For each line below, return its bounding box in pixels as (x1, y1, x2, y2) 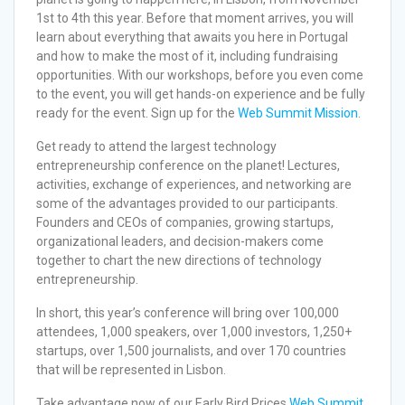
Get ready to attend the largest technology (36, 138, 277, 154)
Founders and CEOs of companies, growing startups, (36, 214, 334, 230)
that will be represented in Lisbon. (36, 362, 226, 377)
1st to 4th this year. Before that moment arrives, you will (36, 10, 353, 25)
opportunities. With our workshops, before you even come (36, 67, 363, 82)
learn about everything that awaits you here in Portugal (36, 29, 348, 44)
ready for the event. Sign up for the (36, 105, 235, 120)
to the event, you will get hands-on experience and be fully (36, 86, 365, 101)
